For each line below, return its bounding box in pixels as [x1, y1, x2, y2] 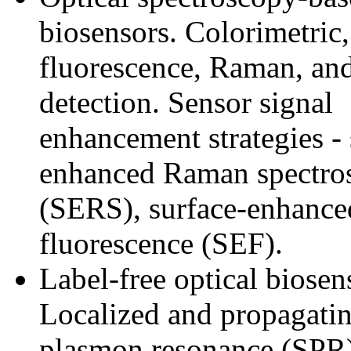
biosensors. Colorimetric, [39, 14, 349, 49]
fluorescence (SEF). [39, 226, 283, 260]
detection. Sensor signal [39, 85, 333, 119]
